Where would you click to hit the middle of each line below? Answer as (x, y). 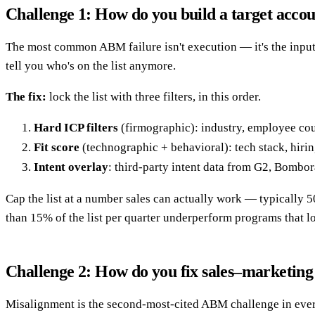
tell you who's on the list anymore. (91, 66)
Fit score (57, 148)
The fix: (26, 97)
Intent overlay (71, 167)
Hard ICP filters (76, 128)
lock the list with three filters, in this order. (154, 97)
